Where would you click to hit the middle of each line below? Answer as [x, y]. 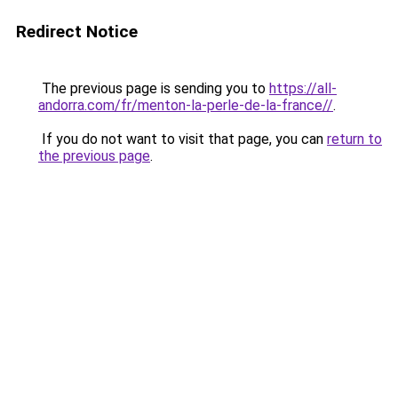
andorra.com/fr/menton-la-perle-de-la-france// [186, 105]
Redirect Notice [77, 32]
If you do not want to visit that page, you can [183, 139]
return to [354, 139]
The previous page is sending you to [154, 88]
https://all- [303, 88]
